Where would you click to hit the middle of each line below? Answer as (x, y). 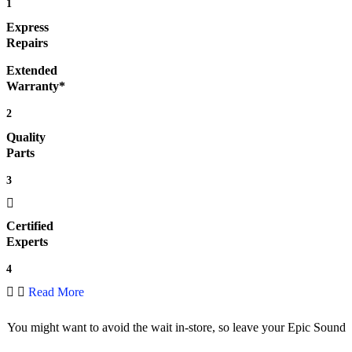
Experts (27, 242)
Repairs (27, 43)
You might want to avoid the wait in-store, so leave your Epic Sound (176, 328)
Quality (26, 137)
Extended (32, 71)
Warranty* (36, 86)
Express (27, 27)
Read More (56, 292)
